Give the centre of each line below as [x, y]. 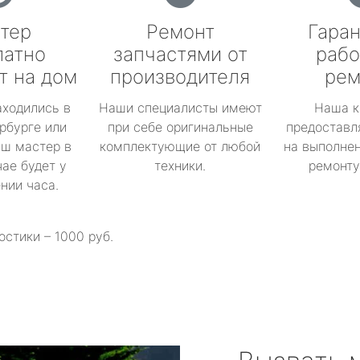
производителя [180, 77]
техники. [180, 166]
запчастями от [180, 54]
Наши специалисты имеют [180, 108]
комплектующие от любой [180, 146]
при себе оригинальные [180, 127]
